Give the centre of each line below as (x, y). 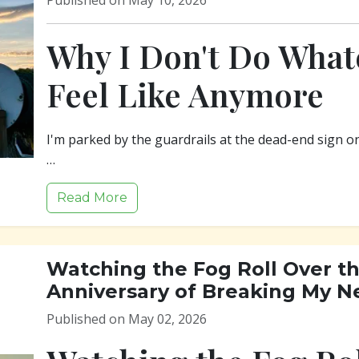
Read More (92, 198)
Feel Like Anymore (185, 94)
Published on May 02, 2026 (127, 319)
